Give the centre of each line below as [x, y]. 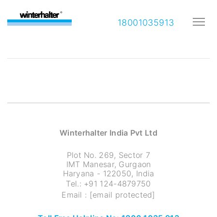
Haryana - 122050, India [108, 173]
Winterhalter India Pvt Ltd [108, 133]
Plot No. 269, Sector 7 [108, 155]
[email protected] [122, 195]
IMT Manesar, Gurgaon [108, 164]
